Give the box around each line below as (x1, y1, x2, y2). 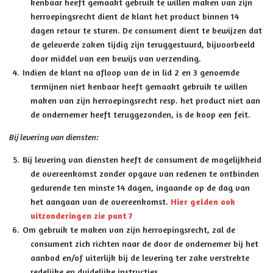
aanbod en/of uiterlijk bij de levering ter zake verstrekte (30, 252, 249, 263)
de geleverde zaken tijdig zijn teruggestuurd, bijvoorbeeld (30, 39, 255, 49)
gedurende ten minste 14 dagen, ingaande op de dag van (30, 182, 250, 193)
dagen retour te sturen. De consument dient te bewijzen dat (30, 25, 262, 35)
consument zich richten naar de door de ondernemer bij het (30, 238, 258, 249)
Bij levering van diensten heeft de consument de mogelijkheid (23, 154, 262, 165)
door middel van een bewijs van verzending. (30, 53, 201, 63)
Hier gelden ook (171, 196, 235, 207)
